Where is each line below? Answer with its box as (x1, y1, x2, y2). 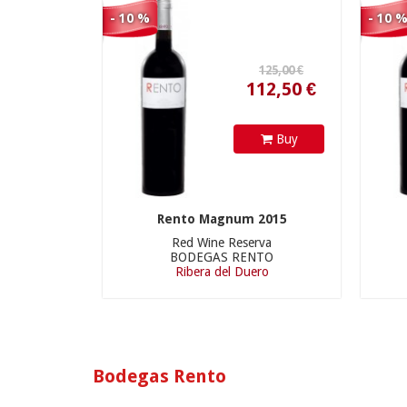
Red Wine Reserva (172, 234, 273, 250)
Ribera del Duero (174, 263, 269, 279)
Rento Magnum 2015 (156, 211, 287, 226)
